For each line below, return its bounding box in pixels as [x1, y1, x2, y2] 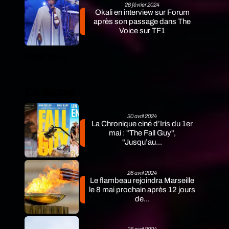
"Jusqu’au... [122, 138, 163, 147]
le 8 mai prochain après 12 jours [89, 185, 196, 194]
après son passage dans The [94, 17, 191, 26]
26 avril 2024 [127, 169, 157, 176]
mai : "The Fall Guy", [108, 129, 176, 138]
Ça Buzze [25, 86, 75, 99]
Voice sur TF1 [119, 26, 166, 35]
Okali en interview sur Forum [95, 8, 190, 16]
